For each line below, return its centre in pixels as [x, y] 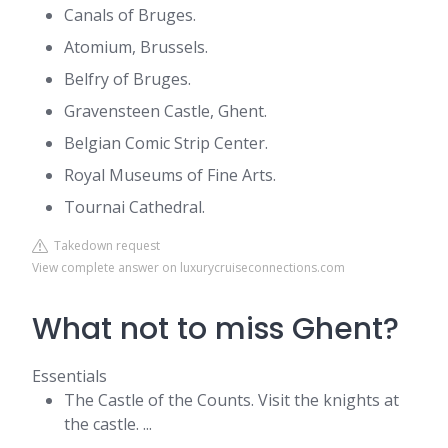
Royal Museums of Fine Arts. [170, 175]
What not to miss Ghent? [215, 329]
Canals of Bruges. [130, 15]
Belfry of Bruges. [127, 79]
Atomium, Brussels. [136, 47]
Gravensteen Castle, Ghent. [165, 111]
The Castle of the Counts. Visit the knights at [231, 400]
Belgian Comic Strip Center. [166, 143]
